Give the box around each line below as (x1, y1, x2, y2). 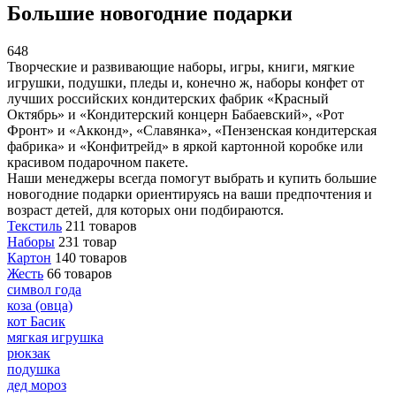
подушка (7, 361, 60, 377)
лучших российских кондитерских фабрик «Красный (7, 90, 329, 106)
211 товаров (65, 217, 137, 233)
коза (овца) (7, 297, 72, 313)
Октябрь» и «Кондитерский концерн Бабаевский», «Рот (7, 106, 344, 122)
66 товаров (47, 265, 112, 281)
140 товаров (55, 249, 127, 265)
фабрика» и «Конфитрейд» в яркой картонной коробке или (7, 138, 363, 154)
